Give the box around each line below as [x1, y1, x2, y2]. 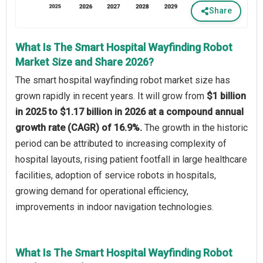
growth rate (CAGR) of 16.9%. [15, 122, 144, 133]
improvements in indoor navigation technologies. [15, 201, 214, 213]
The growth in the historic [144, 122, 248, 133]
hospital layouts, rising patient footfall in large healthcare [15, 153, 247, 165]
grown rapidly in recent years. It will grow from [15, 90, 207, 102]
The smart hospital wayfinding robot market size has [15, 74, 230, 86]
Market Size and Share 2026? [15, 55, 154, 68]
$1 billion [207, 90, 246, 102]
